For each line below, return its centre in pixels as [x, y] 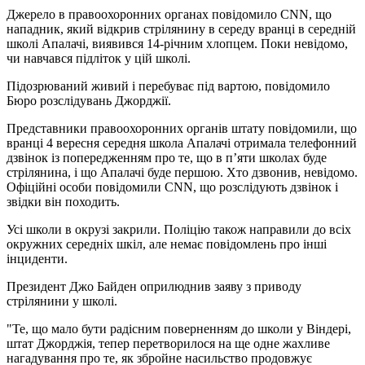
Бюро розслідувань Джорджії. [89, 100]
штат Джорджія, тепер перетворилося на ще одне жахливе [168, 343]
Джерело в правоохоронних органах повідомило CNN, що [169, 14]
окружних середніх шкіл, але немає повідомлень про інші [167, 244]
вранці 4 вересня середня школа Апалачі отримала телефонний [182, 143]
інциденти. [37, 258]
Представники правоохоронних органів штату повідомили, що [182, 128]
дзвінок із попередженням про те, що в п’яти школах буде [167, 157]
